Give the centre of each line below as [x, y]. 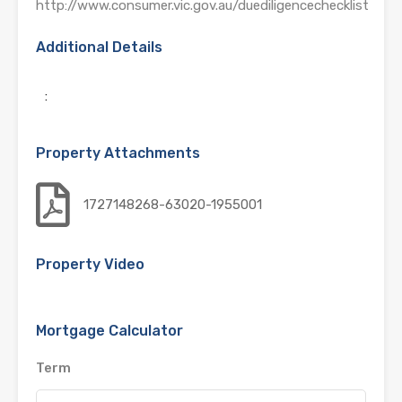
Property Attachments [118, 153]
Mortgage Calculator [109, 331]
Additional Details [99, 48]
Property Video [90, 265]
